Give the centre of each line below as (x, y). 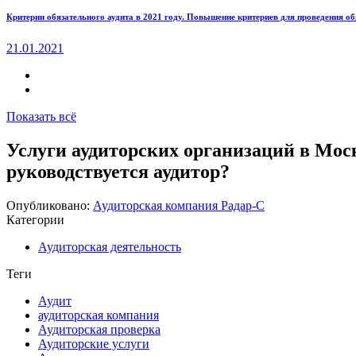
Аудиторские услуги (94, 343)
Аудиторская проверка (99, 329)
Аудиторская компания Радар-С (179, 205)
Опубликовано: (48, 205)
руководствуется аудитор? (118, 171)
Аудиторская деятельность (110, 246)
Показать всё (41, 116)
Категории (35, 219)
